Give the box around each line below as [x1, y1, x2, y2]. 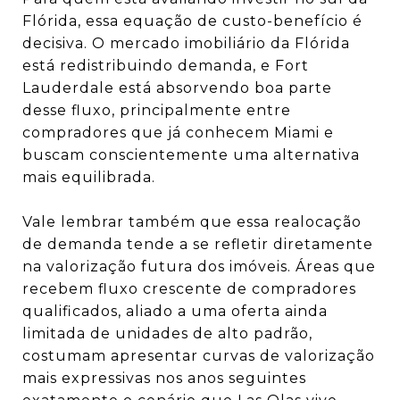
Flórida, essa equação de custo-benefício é [22, 12, 362, 30]
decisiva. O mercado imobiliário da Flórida [22, 35, 350, 53]
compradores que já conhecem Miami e [22, 124, 334, 142]
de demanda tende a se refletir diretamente [22, 236, 373, 254]
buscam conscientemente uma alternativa [22, 146, 360, 164]
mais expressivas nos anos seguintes [22, 370, 306, 387]
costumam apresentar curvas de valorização [22, 347, 375, 365]
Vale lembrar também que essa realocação [22, 213, 362, 231]
